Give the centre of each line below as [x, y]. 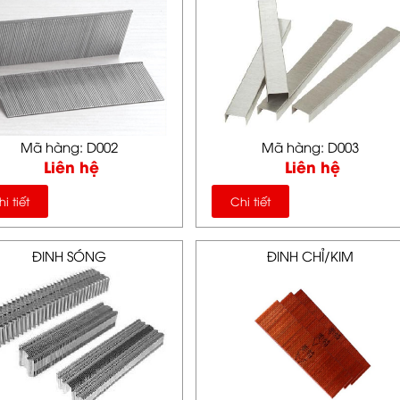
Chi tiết [250, 201]
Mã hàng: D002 [69, 146]
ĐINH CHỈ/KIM [310, 255]
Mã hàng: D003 [310, 146]
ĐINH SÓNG [69, 255]
